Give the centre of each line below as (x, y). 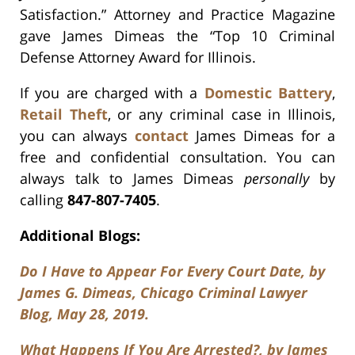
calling (44, 200)
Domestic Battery (268, 93)
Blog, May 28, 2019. (84, 314)
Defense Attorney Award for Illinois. (138, 57)
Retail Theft (64, 115)
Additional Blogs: (80, 236)
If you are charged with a (112, 93)
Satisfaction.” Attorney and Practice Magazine (177, 15)
